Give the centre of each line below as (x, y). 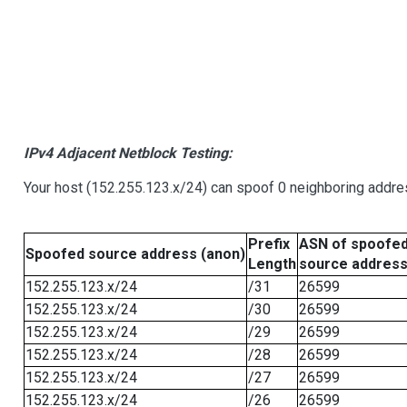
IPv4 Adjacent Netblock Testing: (128, 154)
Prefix (268, 244)
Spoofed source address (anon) (135, 254)
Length (272, 264)
